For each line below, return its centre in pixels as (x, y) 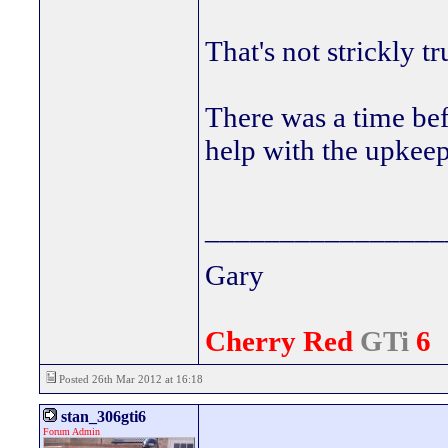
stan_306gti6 (101, 416)
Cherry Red (282, 341)
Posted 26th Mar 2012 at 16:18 (129, 379)
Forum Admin (71, 431)
